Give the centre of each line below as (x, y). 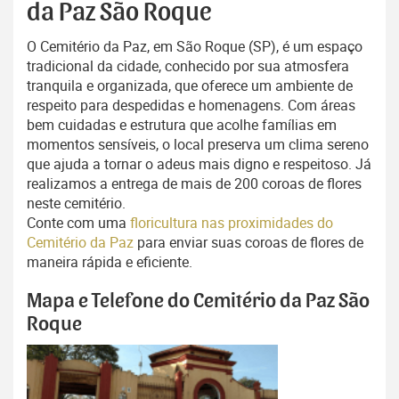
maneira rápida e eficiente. (110, 262)
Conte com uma (78, 223)
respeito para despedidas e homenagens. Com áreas (191, 106)
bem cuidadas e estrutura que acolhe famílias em (182, 125)
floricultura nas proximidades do (232, 223)
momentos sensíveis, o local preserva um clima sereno (198, 145)
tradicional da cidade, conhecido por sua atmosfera (188, 66)
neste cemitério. (76, 204)
